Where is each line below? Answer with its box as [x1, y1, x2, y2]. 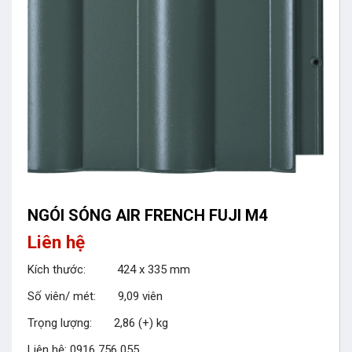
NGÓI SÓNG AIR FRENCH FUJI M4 [27, 205, 267, 225]
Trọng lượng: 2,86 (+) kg [27, 316, 168, 331]
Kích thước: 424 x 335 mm [27, 262, 190, 277]
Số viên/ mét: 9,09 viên [27, 289, 163, 304]
